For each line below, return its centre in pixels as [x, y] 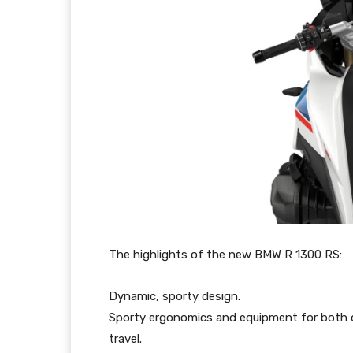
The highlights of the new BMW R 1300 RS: [225, 255]
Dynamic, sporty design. [175, 297]
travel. [125, 339]
